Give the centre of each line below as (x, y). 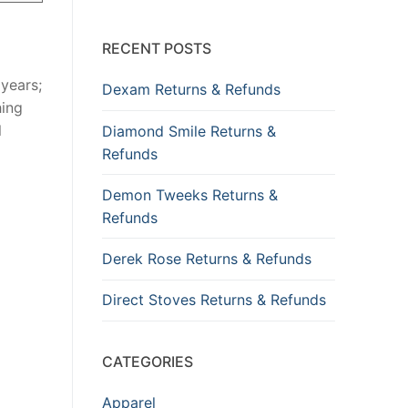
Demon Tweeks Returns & (190, 194)
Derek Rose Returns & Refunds (207, 259)
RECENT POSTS (157, 49)
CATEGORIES (148, 361)
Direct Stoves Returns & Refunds (214, 300)
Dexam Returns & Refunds (191, 90)
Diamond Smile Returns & (189, 131)
